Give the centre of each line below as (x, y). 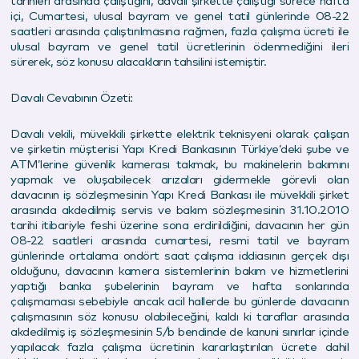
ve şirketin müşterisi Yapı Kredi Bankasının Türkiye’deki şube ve (179, 149)
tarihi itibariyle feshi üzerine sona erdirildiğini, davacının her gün (179, 225)
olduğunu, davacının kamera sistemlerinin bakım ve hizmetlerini (179, 271)
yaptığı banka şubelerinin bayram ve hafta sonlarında (179, 286)
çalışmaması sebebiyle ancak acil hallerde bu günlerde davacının (179, 301)
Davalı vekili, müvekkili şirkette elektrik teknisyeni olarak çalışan (179, 134)
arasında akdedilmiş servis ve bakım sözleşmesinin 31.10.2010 (179, 210)
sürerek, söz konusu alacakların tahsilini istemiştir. (139, 62)
